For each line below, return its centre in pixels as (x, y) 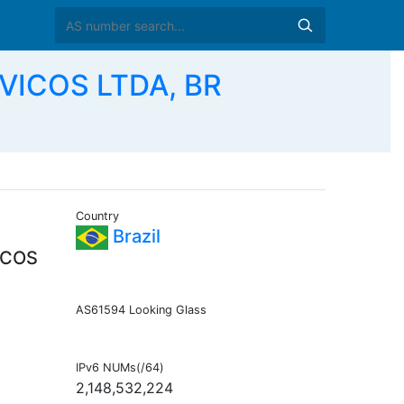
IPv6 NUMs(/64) (119, 368)
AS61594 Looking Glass (141, 310)
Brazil (134, 237)
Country (97, 216)
